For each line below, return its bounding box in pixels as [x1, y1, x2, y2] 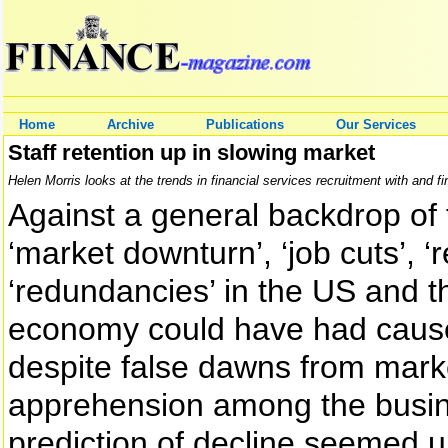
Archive [107, 117, 154, 132]
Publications [206, 117, 284, 132]
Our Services [336, 117, 416, 132]
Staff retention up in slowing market [8, 140, 375, 165]
